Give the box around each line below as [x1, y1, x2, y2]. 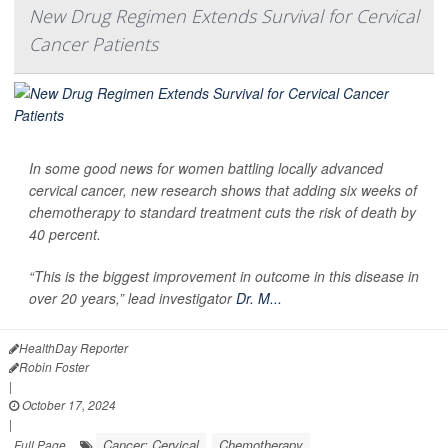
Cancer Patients [29, 31, 158, 56]
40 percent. [29, 223, 101, 244]
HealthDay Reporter [19, 338, 128, 356]
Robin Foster [19, 357, 89, 375]
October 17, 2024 [19, 395, 116, 413]
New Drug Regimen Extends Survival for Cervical [29, 3, 419, 28]
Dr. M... [236, 287, 282, 308]
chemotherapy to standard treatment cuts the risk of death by [29, 201, 416, 222]
